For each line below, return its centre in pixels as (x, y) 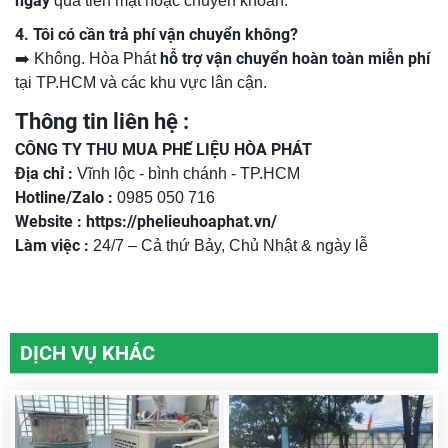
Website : (48, 222)
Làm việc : (52, 246)
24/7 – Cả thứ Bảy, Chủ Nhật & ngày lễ (228, 246)
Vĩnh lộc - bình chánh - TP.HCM (186, 174)
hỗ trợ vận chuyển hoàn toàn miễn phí (295, 59)
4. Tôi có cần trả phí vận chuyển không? (156, 35)
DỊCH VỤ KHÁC (87, 353)
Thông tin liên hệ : (102, 122)
